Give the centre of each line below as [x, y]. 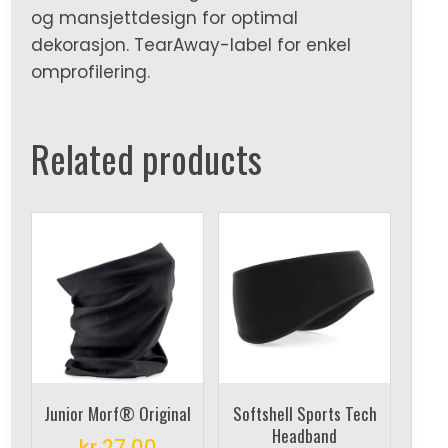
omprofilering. [91, 71]
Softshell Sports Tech [304, 414]
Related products [147, 158]
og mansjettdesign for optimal [165, 17]
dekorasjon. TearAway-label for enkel [191, 44]
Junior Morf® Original [117, 414]
